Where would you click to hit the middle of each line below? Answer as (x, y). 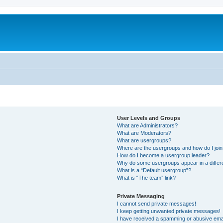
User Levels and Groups (149, 118)
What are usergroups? (144, 140)
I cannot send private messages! (157, 204)
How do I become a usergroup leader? (164, 155)
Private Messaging (141, 196)
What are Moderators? (144, 133)
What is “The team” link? (147, 178)
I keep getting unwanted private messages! (169, 211)
